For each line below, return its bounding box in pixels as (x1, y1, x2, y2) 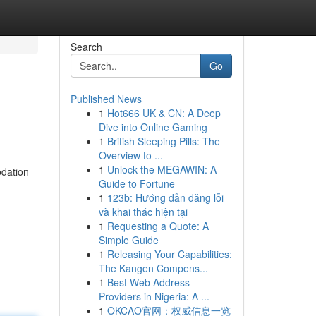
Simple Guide (98, 233, 159, 247)
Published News (70, 92, 142, 106)
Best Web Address (107, 275, 190, 289)
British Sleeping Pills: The (107, 134, 220, 148)
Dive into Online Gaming (98, 120, 207, 134)
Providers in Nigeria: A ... (98, 289, 209, 303)
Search (70, 39, 102, 54)
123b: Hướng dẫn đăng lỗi (107, 190, 224, 205)
